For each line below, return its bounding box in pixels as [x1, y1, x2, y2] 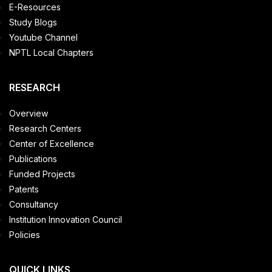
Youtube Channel [9, 32, 78, 42]
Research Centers [9, 123, 81, 134]
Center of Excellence [9, 138, 94, 149]
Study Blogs [9, 16, 57, 27]
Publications [9, 153, 57, 164]
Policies [9, 229, 40, 240]
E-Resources [9, 1, 61, 12]
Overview [9, 107, 48, 118]
